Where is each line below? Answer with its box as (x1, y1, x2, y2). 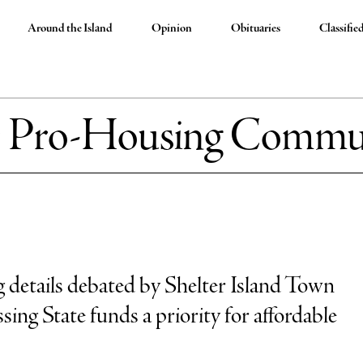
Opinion (152, 20, 193, 36)
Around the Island (28, 20, 113, 36)
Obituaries (231, 20, 281, 36)
